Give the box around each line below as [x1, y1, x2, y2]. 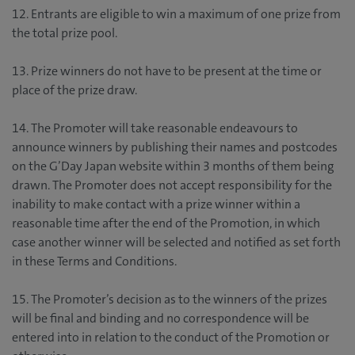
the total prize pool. [12, 25, 117, 42]
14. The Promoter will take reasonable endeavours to [12, 120, 298, 137]
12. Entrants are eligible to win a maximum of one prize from [12, 6, 341, 23]
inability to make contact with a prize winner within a [12, 196, 300, 213]
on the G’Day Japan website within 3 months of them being [12, 158, 334, 175]
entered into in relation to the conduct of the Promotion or [12, 329, 330, 346]
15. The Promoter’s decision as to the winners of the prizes [12, 291, 327, 308]
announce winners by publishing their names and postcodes [12, 139, 338, 156]
